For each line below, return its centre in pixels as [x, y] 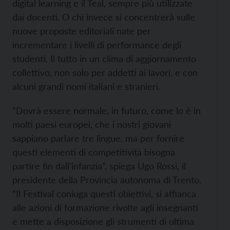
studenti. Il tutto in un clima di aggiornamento [104, 59]
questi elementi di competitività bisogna [94, 152]
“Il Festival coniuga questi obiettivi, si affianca [104, 194]
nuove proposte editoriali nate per [82, 31]
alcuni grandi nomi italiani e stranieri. [86, 87]
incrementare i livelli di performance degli [97, 45]
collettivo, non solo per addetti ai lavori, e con [105, 73]
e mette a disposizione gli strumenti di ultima [103, 222]
